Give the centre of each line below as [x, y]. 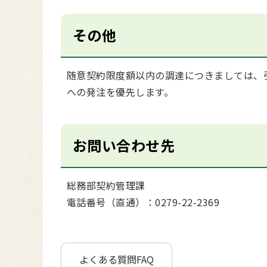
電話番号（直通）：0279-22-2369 [143, 202]
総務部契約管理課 [106, 185]
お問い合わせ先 [124, 145]
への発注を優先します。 [120, 92]
